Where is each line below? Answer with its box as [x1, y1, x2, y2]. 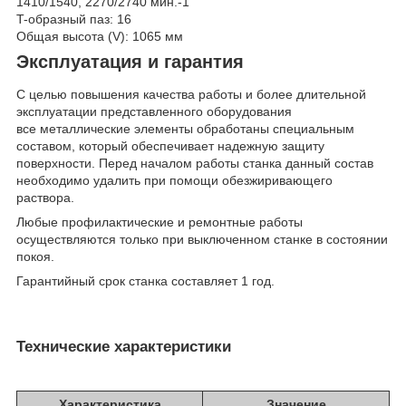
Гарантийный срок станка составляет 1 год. [16, 274, 275, 289]
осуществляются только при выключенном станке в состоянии [16, 232, 388, 247]
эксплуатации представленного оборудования [16, 104, 292, 120]
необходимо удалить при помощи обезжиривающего [16, 173, 333, 188]
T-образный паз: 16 [16, 12, 135, 27]
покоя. [16, 249, 54, 265]
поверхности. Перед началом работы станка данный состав [16, 156, 373, 171]
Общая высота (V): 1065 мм [16, 29, 183, 44]
